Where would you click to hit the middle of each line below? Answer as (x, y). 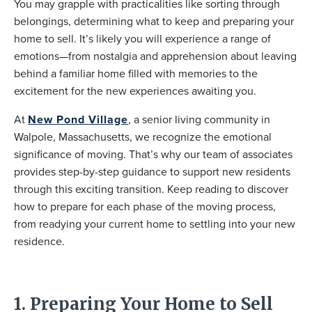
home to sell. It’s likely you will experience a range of (142, 38)
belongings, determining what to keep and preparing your (154, 21)
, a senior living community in (199, 119)
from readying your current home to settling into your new (155, 224)
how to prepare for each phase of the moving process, (145, 206)
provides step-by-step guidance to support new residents (152, 171)
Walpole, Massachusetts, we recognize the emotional (143, 136)
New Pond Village (78, 119)
